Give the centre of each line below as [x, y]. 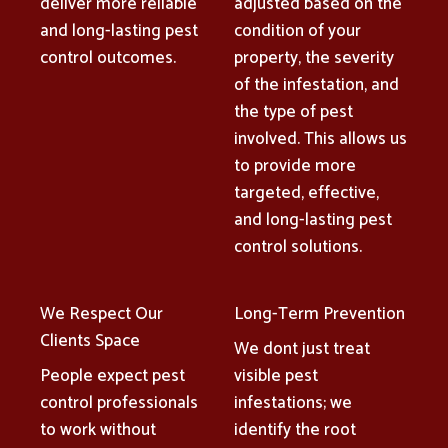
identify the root [295, 429]
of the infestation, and [316, 84]
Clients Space [90, 340]
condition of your [297, 30]
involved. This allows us [320, 138]
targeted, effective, [306, 192]
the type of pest [293, 111]
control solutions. [298, 246]
